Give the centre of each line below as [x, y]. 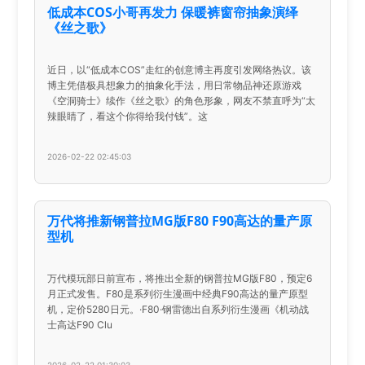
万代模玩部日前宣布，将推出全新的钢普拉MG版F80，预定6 [180, 278]
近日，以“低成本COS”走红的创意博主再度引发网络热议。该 [180, 69]
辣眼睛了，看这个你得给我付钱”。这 [128, 116]
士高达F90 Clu [80, 324]
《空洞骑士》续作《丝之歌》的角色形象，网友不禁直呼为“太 [182, 100]
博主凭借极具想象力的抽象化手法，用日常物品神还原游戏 [175, 85]
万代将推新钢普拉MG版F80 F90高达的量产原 [180, 220]
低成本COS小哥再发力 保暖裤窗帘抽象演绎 [173, 12]
